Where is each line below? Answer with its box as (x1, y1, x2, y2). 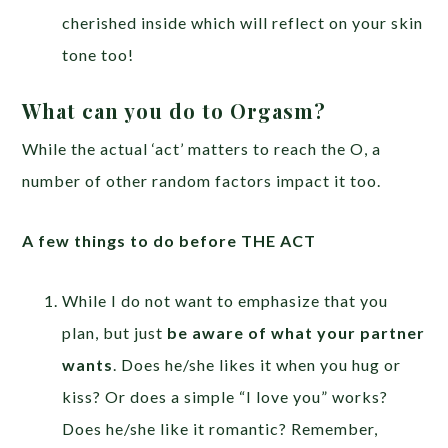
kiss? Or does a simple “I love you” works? (62, 386, 389, 406)
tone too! (62, 44, 135, 64)
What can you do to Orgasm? (22, 96, 327, 124)
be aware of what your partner (167, 322, 426, 342)
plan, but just (62, 322, 168, 342)
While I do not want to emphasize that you (62, 290, 389, 310)
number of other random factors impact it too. (22, 170, 382, 190)
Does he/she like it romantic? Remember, (62, 418, 379, 438)
